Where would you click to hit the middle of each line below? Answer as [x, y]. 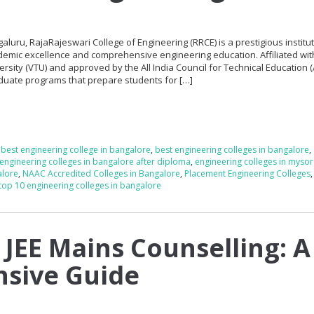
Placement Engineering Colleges [248, 173]
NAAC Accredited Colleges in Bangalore [102, 173]
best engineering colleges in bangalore [232, 149]
